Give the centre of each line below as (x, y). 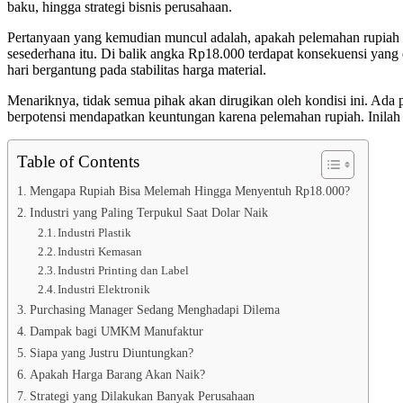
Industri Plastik (95, 233)
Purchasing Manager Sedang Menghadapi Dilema (154, 310)
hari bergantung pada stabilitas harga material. (137, 70)
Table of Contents (78, 162)
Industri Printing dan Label (124, 271)
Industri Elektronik (104, 290)
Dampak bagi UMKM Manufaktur (116, 331)
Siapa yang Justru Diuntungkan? (111, 353)
